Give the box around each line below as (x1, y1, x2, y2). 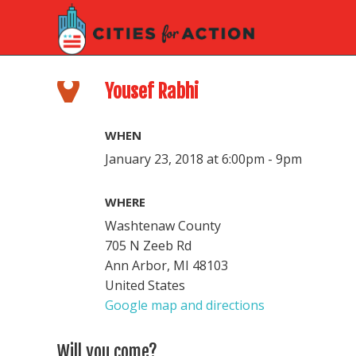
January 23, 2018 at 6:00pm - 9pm (105, 150, 302, 168)
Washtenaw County (105, 217, 221, 234)
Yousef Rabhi (105, 79, 199, 103)
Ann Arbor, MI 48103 (105, 257, 228, 274)
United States (105, 277, 185, 294)
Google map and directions (105, 296, 265, 314)
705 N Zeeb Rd (105, 237, 192, 254)
